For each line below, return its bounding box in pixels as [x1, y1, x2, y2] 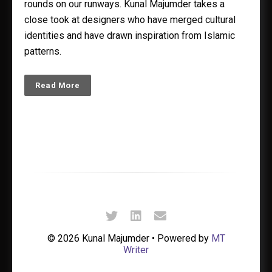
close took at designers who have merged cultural [24, 14, 236, 25]
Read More [35, 81, 80, 90]
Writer [123, 244, 149, 256]
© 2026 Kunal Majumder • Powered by [47, 233, 211, 244]
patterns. [24, 46, 61, 57]
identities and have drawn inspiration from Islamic [24, 30, 235, 41]
